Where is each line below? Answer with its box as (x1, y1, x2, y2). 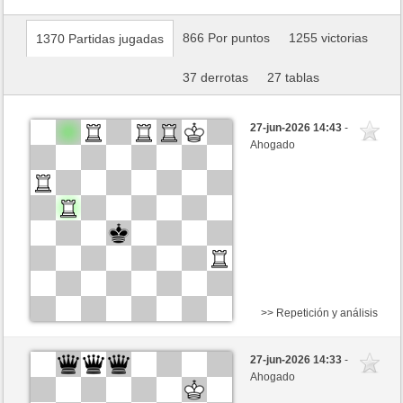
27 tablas (266, 70, 319, 85)
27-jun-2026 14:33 (250, 354, 345, 367)
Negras (40, 344, 76, 357)
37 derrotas (183, 70, 249, 85)
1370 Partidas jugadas (36, 31, 165, 46)
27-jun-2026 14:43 (250, 121, 345, 134)
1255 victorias (288, 31, 368, 45)
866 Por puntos (183, 31, 271, 45)
